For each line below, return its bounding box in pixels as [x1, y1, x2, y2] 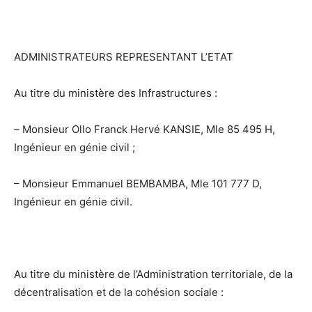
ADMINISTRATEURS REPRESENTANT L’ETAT [14, 49, 233, 63]
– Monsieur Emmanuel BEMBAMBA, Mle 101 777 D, [14, 176, 262, 190]
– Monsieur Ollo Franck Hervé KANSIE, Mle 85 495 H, [14, 122, 275, 136]
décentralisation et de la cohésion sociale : [14, 285, 224, 299]
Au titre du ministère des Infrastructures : [14, 86, 217, 100]
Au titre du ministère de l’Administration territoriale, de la [14, 267, 292, 281]
